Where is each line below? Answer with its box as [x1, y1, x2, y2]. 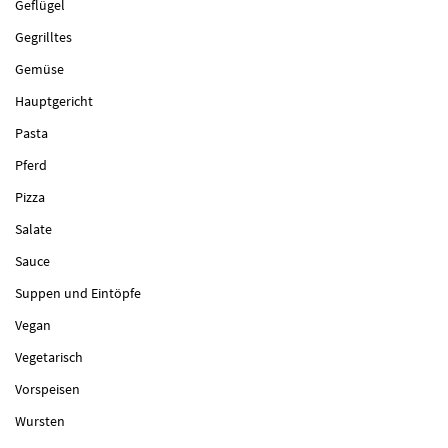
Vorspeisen [15, 380, 80, 398]
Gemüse [15, 60, 64, 78]
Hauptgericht [15, 92, 93, 110]
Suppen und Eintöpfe [15, 284, 141, 302]
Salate [15, 220, 52, 238]
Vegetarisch [15, 348, 83, 366]
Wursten [15, 412, 65, 430]
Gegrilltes [15, 28, 72, 46]
